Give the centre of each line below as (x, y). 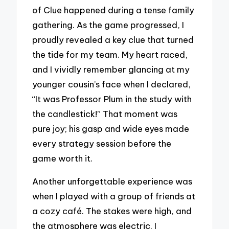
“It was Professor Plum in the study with (112, 99)
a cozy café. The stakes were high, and (112, 211)
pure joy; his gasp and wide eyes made (111, 129)
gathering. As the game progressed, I (108, 25)
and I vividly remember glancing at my (111, 70)
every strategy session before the (102, 144)
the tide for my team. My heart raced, (110, 55)
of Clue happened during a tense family (113, 10)
